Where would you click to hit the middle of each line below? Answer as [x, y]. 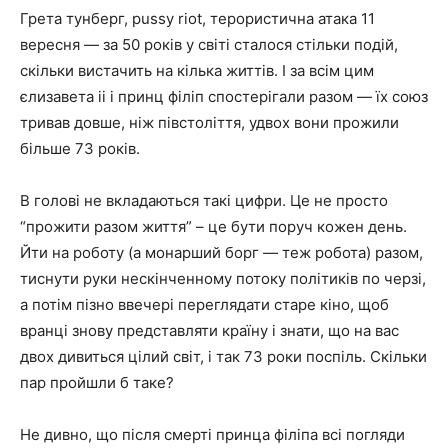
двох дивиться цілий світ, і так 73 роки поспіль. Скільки [223, 356]
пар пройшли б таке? [97, 382]
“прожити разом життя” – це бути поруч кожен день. [213, 226]
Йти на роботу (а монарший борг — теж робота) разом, [221, 252]
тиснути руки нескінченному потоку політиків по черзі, [223, 278]
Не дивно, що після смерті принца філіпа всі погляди [212, 434]
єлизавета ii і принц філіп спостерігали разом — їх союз [224, 96]
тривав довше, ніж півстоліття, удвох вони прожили [209, 122]
